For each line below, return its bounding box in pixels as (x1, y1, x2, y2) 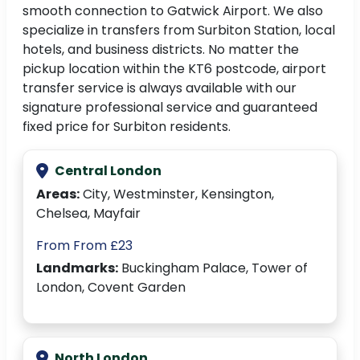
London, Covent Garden (36, 278, 186, 297)
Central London (55, 162, 162, 181)
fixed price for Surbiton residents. (22, 117, 231, 137)
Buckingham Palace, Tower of (118, 259, 308, 278)
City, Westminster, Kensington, (80, 185, 274, 204)
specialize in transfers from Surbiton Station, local (22, 21, 335, 40)
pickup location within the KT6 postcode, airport (22, 59, 326, 79)
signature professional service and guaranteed (22, 98, 317, 117)
